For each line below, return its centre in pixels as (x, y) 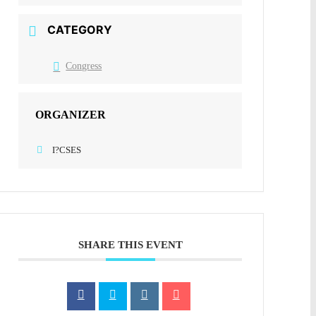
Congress (84, 66)
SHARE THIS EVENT (130, 245)
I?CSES (67, 150)
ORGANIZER (71, 115)
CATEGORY (80, 29)
